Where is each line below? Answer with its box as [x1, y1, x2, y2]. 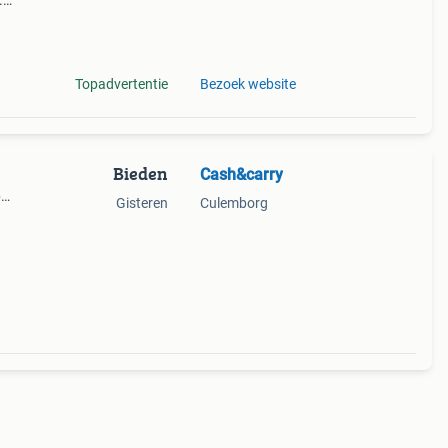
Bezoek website [199, 76, 296, 92]
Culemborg [199, 195, 268, 211]
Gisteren [115, 195, 168, 211]
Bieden [112, 160, 168, 187]
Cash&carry [199, 165, 283, 184]
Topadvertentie [74, 76, 168, 92]
